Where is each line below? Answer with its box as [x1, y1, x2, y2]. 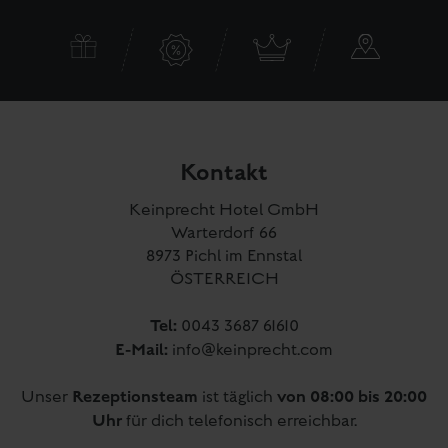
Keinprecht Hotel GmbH [129, 200, 319, 220]
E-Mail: [115, 338, 172, 361]
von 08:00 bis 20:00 [277, 385, 427, 408]
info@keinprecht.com [172, 340, 333, 360]
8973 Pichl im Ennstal [146, 246, 302, 266]
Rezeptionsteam [72, 385, 198, 408]
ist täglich [198, 387, 277, 407]
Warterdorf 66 [171, 223, 277, 243]
